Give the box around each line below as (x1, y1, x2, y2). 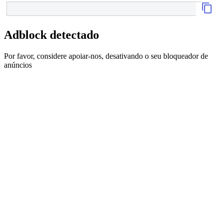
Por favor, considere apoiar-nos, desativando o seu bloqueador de (4, 51, 208, 60)
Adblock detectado (4, 28, 99, 41)
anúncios (4, 60, 32, 69)
